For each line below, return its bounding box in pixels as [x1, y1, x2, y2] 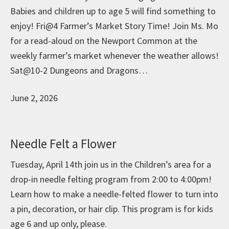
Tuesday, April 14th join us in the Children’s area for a [10, 158, 211, 171]
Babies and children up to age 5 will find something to [10, 5, 216, 17]
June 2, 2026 [10, 92, 58, 104]
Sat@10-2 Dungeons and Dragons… [10, 64, 148, 77]
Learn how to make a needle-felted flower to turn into [10, 188, 218, 200]
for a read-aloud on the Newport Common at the [10, 35, 197, 47]
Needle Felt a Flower [10, 135, 117, 152]
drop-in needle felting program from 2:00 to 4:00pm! [10, 173, 212, 186]
